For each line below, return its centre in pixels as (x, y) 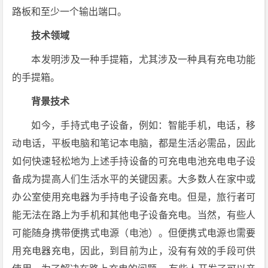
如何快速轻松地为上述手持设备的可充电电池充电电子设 (134, 162)
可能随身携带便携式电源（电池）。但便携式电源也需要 (134, 233)
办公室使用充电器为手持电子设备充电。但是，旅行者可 (134, 197)
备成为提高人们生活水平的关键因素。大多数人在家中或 (134, 179)
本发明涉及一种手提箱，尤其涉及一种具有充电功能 (144, 60)
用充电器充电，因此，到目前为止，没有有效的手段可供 (134, 251)
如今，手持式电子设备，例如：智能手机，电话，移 (144, 126)
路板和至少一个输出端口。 (70, 12)
